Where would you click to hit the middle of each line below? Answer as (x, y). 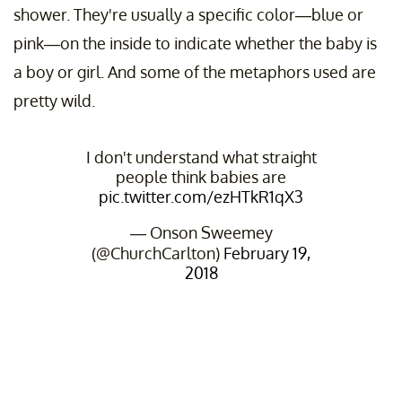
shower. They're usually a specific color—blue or (188, 14)
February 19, (267, 253)
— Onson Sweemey (201, 232)
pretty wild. (54, 100)
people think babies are (201, 176)
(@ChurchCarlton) (157, 253)
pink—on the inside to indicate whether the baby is (195, 43)
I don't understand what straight (201, 157)
